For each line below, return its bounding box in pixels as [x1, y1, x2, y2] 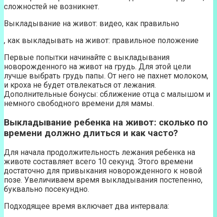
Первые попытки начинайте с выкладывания [4, 53, 170, 62]
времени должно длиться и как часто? [4, 128, 178, 139]
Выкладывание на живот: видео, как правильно [4, 19, 179, 29]
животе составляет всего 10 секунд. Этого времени [4, 156, 193, 166]
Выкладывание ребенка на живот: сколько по [4, 117, 208, 128]
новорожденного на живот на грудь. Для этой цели [4, 62, 191, 72]
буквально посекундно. [4, 184, 89, 194]
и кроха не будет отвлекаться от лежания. [4, 80, 156, 90]
